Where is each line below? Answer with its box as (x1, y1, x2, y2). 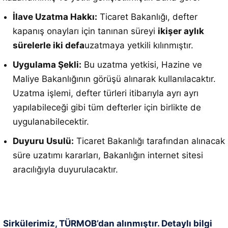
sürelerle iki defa (13, 40, 84, 50)
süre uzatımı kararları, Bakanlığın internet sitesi (13, 150, 203, 160)
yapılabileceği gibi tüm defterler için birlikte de (13, 102, 201, 112)
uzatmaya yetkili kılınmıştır (84, 40, 191, 50)
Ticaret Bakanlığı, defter (97, 12, 197, 22)
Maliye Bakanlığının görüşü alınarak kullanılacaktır (13, 74, 213, 84)
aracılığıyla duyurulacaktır (13, 164, 116, 175)
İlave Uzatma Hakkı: (13, 12, 97, 22)
